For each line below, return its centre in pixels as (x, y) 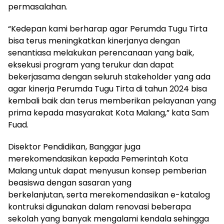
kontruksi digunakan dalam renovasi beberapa (99, 206)
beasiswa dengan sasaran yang (70, 182)
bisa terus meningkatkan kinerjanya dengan (94, 40)
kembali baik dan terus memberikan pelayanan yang (112, 100)
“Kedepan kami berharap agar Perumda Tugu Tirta (108, 28)
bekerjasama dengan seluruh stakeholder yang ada (109, 76)
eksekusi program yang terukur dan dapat (91, 64)
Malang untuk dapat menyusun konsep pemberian (107, 170)
